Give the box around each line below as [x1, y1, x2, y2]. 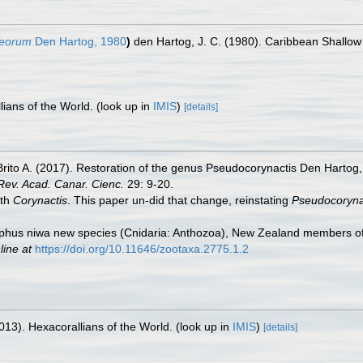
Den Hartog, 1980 [32, 35, 126, 48]
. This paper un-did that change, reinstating [67, 194, 292, 207]
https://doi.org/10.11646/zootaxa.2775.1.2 [35, 242, 249, 255]
